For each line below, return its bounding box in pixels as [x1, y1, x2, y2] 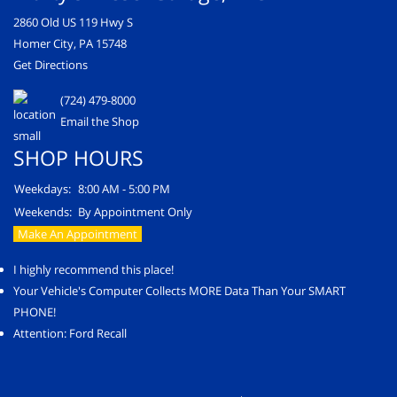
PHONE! [13, 303, 56, 320]
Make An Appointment [18, 225, 137, 242]
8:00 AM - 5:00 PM [78, 180, 170, 197]
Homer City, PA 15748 [13, 35, 127, 51]
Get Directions [13, 56, 88, 73]
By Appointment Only [78, 203, 192, 220]
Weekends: [14, 203, 72, 220]
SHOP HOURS [13, 143, 144, 172]
